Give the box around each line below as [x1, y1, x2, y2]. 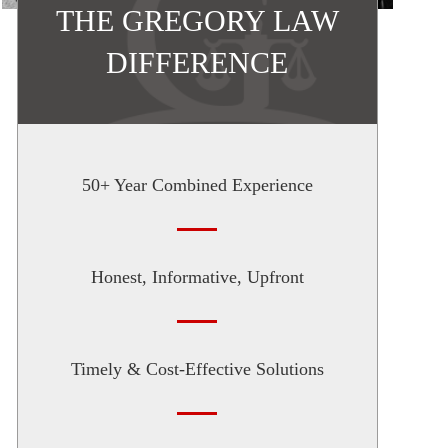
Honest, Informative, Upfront [90, 266, 304, 287]
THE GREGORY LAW [55, 3, 339, 37]
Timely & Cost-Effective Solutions [70, 358, 324, 379]
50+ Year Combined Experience [81, 174, 313, 195]
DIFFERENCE [106, 45, 289, 79]
